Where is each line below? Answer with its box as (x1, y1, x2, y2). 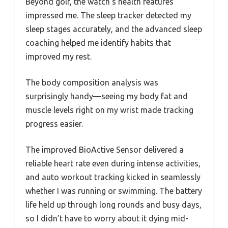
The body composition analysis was (25, 77, 158, 87)
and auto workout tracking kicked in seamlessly (25, 172, 201, 182)
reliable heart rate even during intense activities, (25, 158, 201, 168)
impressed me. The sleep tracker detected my (25, 10, 191, 20)
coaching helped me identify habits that (25, 38, 171, 47)
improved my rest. (25, 51, 92, 61)
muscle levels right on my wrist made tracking (25, 105, 193, 115)
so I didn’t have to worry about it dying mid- (25, 213, 188, 223)
